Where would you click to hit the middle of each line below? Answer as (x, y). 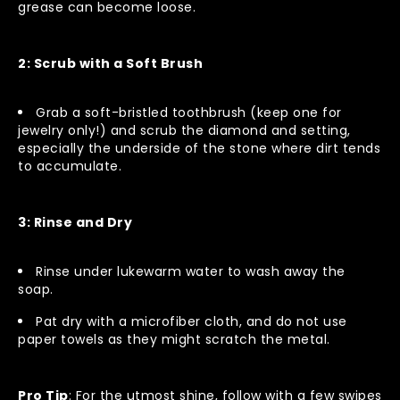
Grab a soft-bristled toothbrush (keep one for (189, 112)
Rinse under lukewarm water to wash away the (191, 271)
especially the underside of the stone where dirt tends (199, 148)
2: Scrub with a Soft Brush (110, 63)
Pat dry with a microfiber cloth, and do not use (192, 321)
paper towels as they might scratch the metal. (174, 339)
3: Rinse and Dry (75, 222)
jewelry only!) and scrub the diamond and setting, (184, 130)
